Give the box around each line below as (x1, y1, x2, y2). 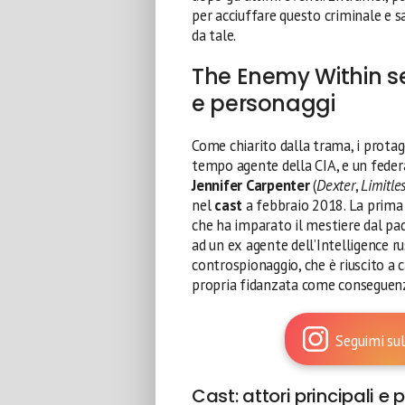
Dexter (316, 175, 355, 195)
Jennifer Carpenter (192, 175, 310, 195)
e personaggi (192, 89, 335, 118)
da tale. (192, 25, 237, 45)
